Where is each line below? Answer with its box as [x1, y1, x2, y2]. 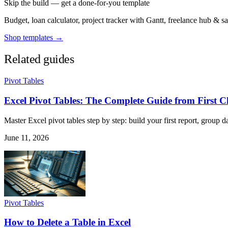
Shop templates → [4, 33, 63, 42]
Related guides [4, 52, 74, 66]
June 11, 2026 [4, 133, 49, 142]
